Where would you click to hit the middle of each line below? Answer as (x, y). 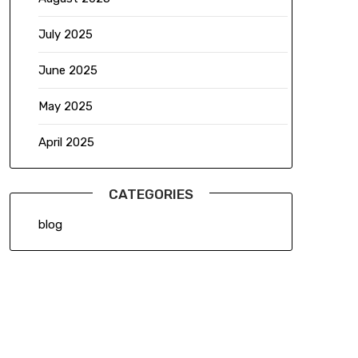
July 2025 (65, 35)
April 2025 (66, 143)
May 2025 (65, 107)
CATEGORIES (151, 195)
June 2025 (68, 71)
